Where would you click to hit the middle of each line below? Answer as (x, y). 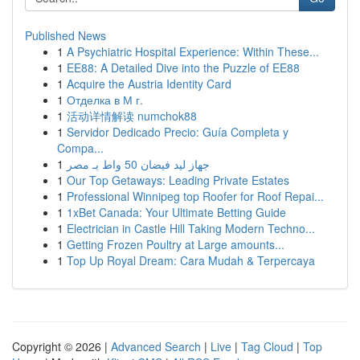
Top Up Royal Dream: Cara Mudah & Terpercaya (191, 260)
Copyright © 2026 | (61, 346)
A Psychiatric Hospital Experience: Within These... (193, 51)
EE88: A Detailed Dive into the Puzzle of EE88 (183, 67)
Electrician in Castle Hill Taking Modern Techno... (191, 228)
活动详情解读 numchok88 (132, 116)
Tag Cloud (267, 346)
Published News (65, 35)
